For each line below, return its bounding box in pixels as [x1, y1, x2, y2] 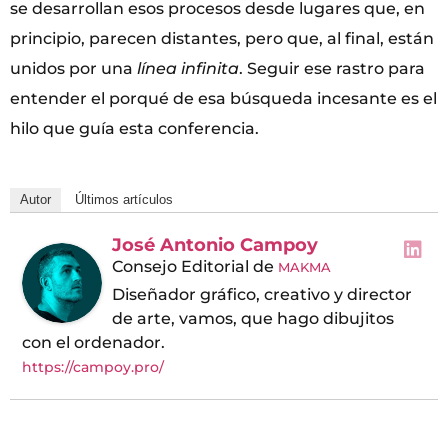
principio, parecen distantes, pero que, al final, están [10, 28, 434, 48]
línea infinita [137, 58, 239, 78]
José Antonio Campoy [112, 234, 318, 257]
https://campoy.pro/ [22, 358, 164, 377]
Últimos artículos [75, 192, 173, 208]
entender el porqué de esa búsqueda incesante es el [10, 88, 437, 108]
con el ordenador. [22, 333, 165, 353]
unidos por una [10, 58, 137, 78]
